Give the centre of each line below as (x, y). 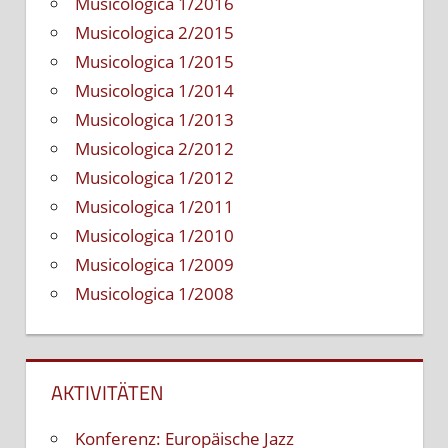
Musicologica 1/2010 (154, 236)
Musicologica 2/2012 (154, 149)
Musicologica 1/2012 (154, 178)
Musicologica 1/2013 (154, 120)
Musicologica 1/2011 (154, 207)
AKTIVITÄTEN (107, 393)
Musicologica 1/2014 (154, 91)
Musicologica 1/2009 (154, 265)
